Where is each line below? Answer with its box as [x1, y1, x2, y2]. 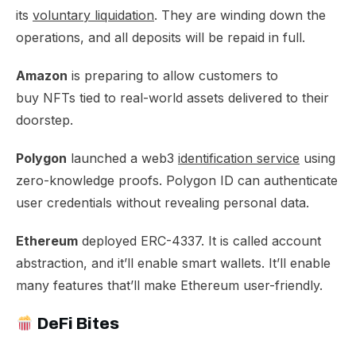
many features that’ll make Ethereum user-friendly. [16, 277, 323, 293]
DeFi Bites [33, 315, 119, 332]
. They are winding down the [154, 7, 326, 23]
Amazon [16, 68, 68, 83]
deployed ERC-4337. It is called [78, 233, 272, 249]
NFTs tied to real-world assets [43, 90, 224, 106]
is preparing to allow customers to [68, 68, 278, 83]
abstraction [16, 255, 83, 271]
